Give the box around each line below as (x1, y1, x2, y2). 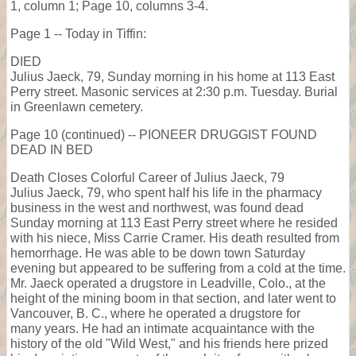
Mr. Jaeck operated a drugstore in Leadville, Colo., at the (10, 276, 326, 290)
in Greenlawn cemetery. (10, 99, 143, 114)
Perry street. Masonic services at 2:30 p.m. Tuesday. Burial (10, 84, 338, 99)
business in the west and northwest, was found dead (10, 200, 304, 215)
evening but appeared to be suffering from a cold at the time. (10, 261, 346, 275)
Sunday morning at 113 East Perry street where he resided (10, 215, 338, 230)
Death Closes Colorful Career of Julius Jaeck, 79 (10, 170, 284, 184)
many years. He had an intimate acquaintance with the (10, 321, 315, 335)
